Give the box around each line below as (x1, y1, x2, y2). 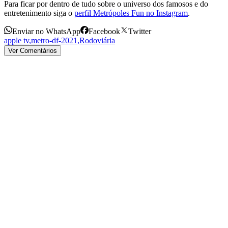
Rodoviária (79, 36, 115, 45)
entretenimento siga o (4, 9, 72, 18)
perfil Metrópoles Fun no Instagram (74, 9, 188, 18)
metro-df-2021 (31, 36, 77, 45)
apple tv (4, 36, 29, 45)
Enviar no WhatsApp (12, 27, 80, 36)
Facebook (89, 27, 120, 36)
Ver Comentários (8, 47, 57, 55)
